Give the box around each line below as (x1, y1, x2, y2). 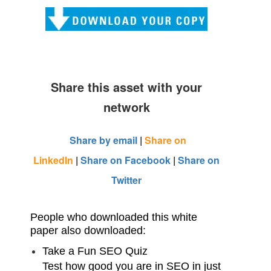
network (103, 98, 150, 116)
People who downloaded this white (30, 211, 197, 223)
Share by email (69, 133, 140, 147)
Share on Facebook (80, 153, 171, 167)
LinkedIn (33, 153, 73, 167)
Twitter (111, 173, 142, 187)
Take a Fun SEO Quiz (42, 245, 148, 257)
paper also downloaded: (30, 224, 146, 237)
